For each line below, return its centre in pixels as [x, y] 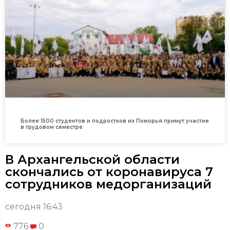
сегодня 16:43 [34, 207]
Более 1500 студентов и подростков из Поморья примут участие [115, 121]
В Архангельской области [92, 160]
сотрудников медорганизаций [108, 184]
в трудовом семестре [52, 127]
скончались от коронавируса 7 [109, 172]
